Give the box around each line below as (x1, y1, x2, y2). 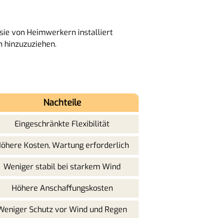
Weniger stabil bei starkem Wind (3, 161, 121, 172)
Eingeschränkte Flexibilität (15, 118, 109, 129)
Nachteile (43, 96, 81, 109)
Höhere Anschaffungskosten (11, 182, 113, 193)
